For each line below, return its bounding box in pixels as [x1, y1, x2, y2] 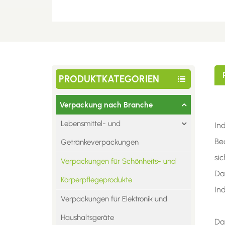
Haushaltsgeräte [60, 213, 114, 222]
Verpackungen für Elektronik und [60, 194, 167, 204]
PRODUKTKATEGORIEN [59, 73, 160, 85]
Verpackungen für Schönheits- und [60, 157, 176, 166]
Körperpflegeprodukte [60, 175, 132, 185]
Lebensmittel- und [60, 119, 121, 129]
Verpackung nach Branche [59, 100, 153, 109]
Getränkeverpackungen [60, 138, 139, 147]
